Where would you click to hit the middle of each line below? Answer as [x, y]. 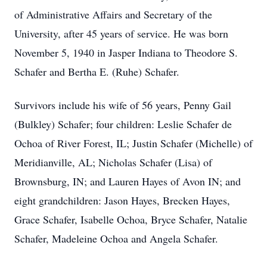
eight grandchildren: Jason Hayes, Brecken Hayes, [122, 200]
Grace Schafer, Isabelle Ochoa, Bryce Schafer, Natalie [131, 219]
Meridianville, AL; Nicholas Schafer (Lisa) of [113, 162]
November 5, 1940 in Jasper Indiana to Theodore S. [126, 52]
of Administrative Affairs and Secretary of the [113, 14]
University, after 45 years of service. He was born [121, 33]
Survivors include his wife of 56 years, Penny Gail [123, 105]
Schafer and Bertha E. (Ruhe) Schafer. [97, 72]
